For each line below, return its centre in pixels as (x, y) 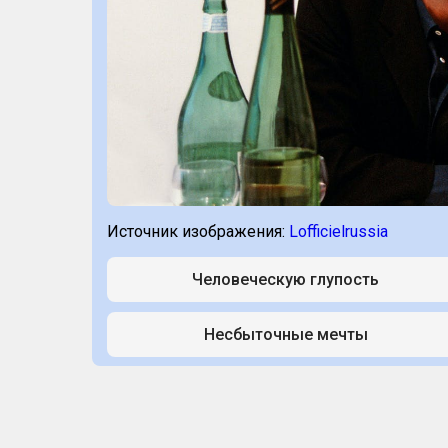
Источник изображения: (198, 231)
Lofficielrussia (338, 231)
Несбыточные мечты (285, 334)
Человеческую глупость (285, 279)
